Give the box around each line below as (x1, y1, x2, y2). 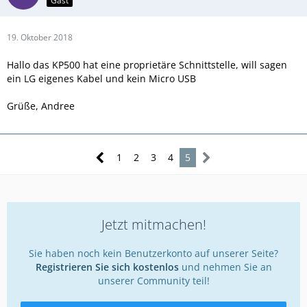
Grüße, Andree (7, 99, 75, 113)
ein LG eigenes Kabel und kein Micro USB (7, 72, 196, 86)
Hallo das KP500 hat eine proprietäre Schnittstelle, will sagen (7, 58, 287, 72)
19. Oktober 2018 (7, 32, 73, 44)
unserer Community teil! (97, 274, 210, 288)
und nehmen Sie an (178, 260, 272, 274)
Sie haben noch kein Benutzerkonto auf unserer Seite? (29, 247, 278, 260)
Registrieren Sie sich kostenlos (35, 260, 179, 274)
